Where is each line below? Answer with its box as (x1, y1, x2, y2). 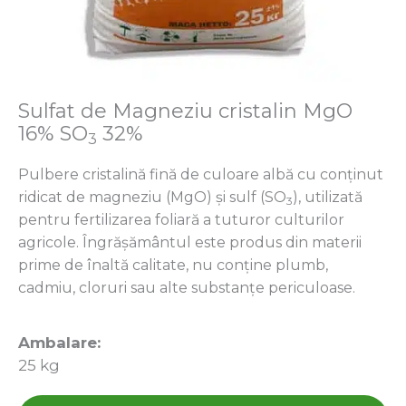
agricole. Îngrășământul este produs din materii (18, 234, 362, 251)
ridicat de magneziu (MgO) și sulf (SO (18, 188, 286, 206)
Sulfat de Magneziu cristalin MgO (18, 99, 353, 123)
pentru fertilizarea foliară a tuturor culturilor (18, 211, 344, 228)
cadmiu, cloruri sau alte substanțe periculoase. (18, 279, 355, 296)
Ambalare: (18, 333, 101, 352)
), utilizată (293, 188, 362, 206)
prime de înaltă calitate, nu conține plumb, (18, 256, 328, 274)
